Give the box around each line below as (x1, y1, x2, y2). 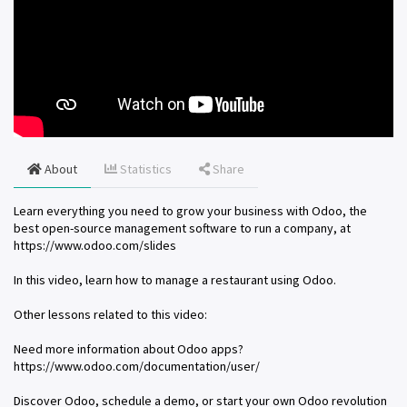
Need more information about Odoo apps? (14, 341, 243, 358)
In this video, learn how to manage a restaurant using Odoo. (14, 272, 336, 289)
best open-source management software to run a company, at (14, 220, 351, 237)
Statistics (117, 161, 172, 178)
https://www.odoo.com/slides (14, 237, 176, 254)
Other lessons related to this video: (14, 306, 207, 323)
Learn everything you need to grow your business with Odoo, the (14, 203, 367, 220)
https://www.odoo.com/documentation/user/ (14, 358, 260, 375)
